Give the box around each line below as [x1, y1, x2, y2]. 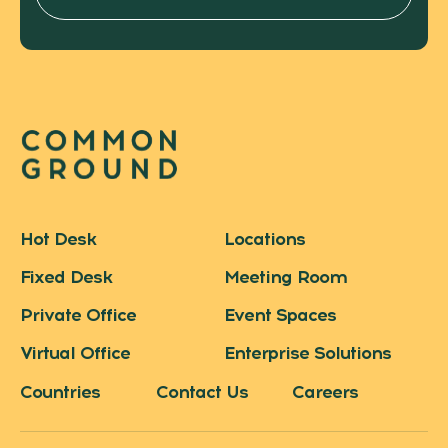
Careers [292, 381, 358, 404]
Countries [20, 381, 100, 404]
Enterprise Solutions [224, 342, 391, 365]
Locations [224, 228, 305, 251]
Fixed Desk [20, 266, 112, 289]
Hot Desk [20, 228, 96, 251]
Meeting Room [224, 266, 347, 289]
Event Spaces [224, 304, 336, 327]
